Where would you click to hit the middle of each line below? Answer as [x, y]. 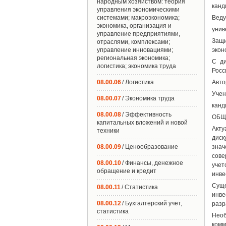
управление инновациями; [135, 50]
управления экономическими [138, 10]
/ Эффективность [147, 115]
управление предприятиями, [138, 34]
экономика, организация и [134, 26]
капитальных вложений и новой [142, 123]
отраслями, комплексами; [133, 42]
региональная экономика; [133, 58]
